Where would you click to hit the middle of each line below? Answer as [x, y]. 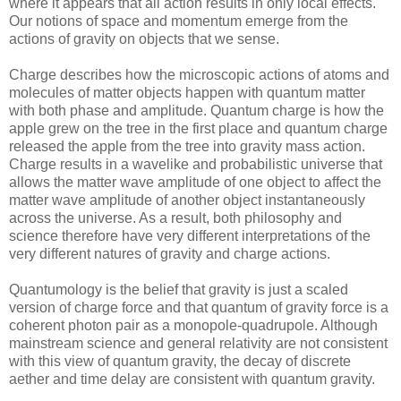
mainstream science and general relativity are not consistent [198, 344]
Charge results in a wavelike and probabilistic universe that [196, 165]
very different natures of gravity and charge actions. [170, 254]
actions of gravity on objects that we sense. [144, 39]
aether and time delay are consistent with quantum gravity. [192, 380]
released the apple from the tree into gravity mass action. [187, 147]
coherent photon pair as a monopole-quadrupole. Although [193, 326]
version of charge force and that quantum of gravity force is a [199, 308]
